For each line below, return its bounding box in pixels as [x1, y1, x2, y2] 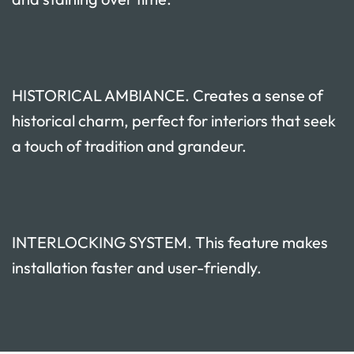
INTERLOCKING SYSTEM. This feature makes [12, 232, 328, 252]
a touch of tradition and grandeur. [12, 135, 247, 156]
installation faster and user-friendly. [12, 257, 262, 277]
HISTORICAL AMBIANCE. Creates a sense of [12, 85, 323, 105]
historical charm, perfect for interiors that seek [12, 110, 336, 130]
